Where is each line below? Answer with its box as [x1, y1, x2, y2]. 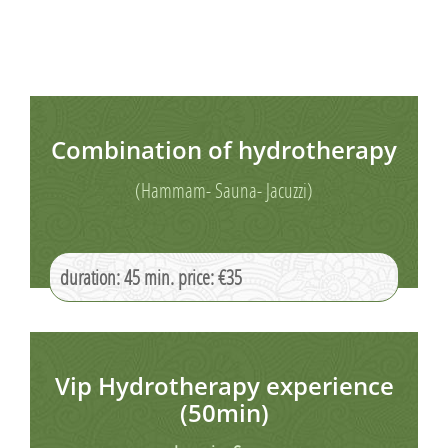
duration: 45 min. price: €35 [60, 264, 242, 290]
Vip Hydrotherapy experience [54, 369, 394, 402]
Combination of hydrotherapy [51, 133, 397, 166]
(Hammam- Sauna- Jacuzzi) [135, 177, 313, 203]
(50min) [179, 396, 269, 429]
